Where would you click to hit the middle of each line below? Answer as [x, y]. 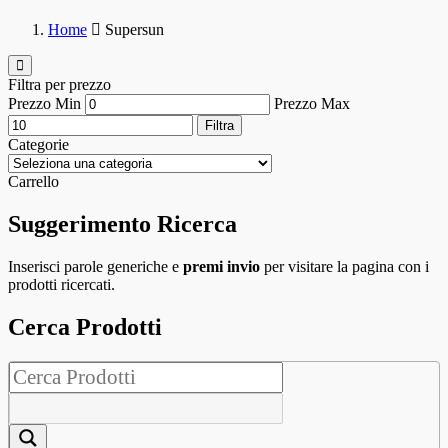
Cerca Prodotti [85, 326]
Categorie [38, 145]
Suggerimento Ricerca [122, 223]
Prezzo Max [312, 104]
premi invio [221, 266]
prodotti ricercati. [61, 284]
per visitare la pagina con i [344, 266]
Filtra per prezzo [59, 85]
